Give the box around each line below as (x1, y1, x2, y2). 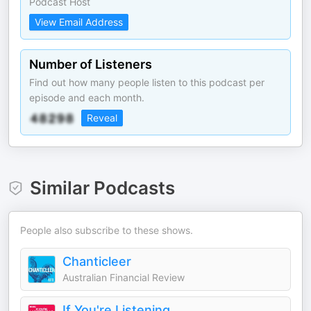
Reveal (87, 112, 117, 124)
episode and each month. (29, 92, 144, 103)
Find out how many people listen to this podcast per (29, 76, 264, 88)
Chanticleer (62, 254, 131, 269)
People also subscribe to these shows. (20, 224, 193, 236)
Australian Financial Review (62, 271, 185, 283)
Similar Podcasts (29, 177, 175, 199)
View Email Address (35, 16, 123, 28)
